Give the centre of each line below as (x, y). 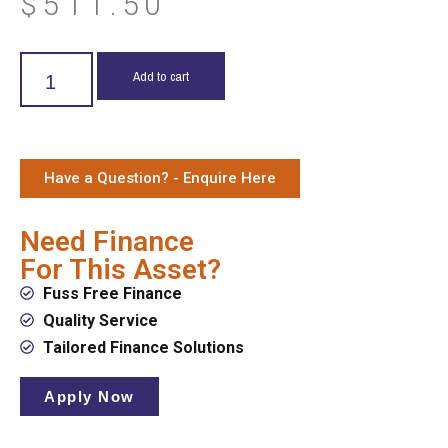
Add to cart (160, 75)
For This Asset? (120, 269)
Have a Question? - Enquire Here (160, 177)
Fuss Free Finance (112, 293)
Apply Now (89, 396)
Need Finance (107, 241)
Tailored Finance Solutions (143, 347)
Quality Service (100, 320)
